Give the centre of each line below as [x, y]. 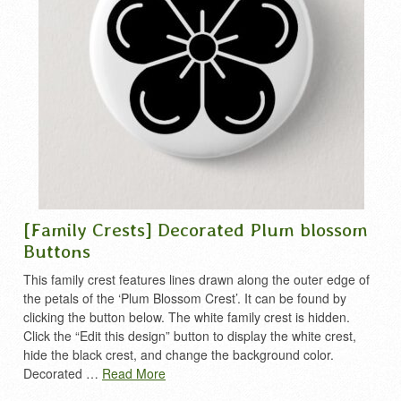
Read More [134, 373]
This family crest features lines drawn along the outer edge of [196, 279]
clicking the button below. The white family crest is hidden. [187, 317]
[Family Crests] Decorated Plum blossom [196, 229]
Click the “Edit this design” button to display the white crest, [190, 336]
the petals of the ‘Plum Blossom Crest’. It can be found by [185, 298]
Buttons [57, 251]
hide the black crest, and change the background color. [179, 354]
